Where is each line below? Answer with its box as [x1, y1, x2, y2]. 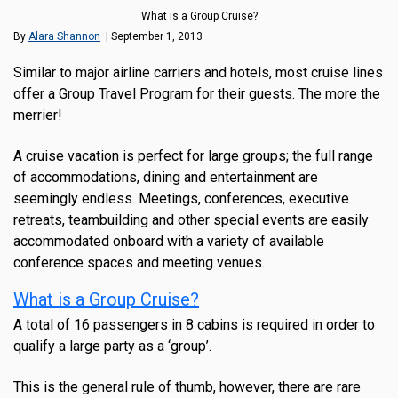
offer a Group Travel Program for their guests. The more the [13, 85, 380, 103]
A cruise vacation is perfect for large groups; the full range [13, 147, 373, 165]
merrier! [13, 107, 62, 124]
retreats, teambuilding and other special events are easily [13, 211, 369, 229]
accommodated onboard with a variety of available [13, 233, 324, 251]
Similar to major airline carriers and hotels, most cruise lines [13, 64, 383, 82]
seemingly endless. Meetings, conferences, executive [13, 190, 349, 208]
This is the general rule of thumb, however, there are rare [13, 378, 361, 396]
